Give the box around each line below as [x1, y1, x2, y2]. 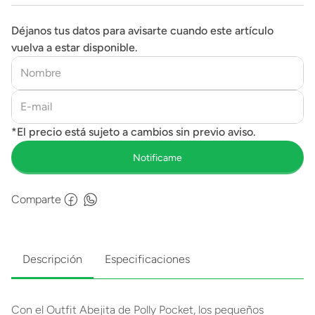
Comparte [11, 193, 61, 206]
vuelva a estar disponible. [11, 41, 138, 54]
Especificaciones [105, 252, 190, 266]
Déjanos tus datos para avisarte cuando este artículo [11, 24, 274, 37]
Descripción [22, 252, 82, 266]
